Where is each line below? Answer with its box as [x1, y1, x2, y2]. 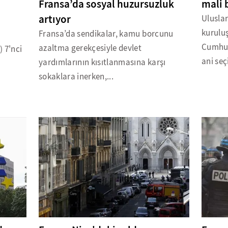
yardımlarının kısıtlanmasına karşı [38, 57, 166, 68]
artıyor [38, 12, 71, 27]
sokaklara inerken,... [38, 71, 114, 82]
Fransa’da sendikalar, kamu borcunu [38, 28, 174, 40]
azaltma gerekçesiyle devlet [38, 43, 142, 54]
